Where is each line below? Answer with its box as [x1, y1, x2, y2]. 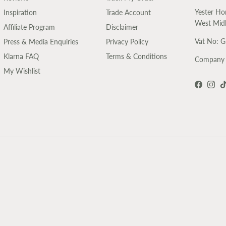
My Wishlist [4, 67, 40, 76]
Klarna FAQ [4, 52, 39, 61]
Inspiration [4, 8, 37, 17]
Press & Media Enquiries [4, 37, 78, 46]
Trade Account [106, 8, 151, 17]
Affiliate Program [4, 23, 55, 32]
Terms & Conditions [106, 52, 167, 61]
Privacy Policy [106, 37, 148, 46]
